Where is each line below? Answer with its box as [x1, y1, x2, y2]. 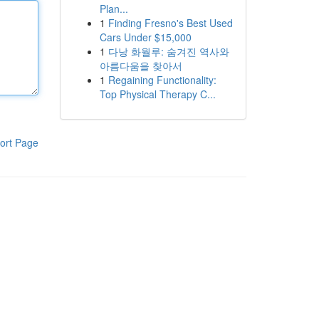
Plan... [99, 1, 128, 16]
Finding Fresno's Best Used [108, 16, 233, 30]
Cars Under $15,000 [99, 30, 192, 44]
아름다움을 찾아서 [99, 58, 182, 73]
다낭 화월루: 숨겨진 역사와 [108, 44, 229, 58]
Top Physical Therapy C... [99, 87, 216, 101]
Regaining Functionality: [108, 73, 216, 87]
